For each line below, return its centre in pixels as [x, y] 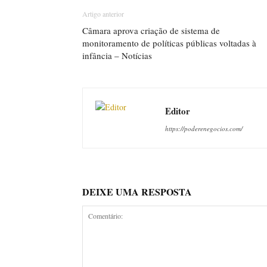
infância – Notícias [117, 55]
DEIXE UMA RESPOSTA [137, 192]
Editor [178, 111]
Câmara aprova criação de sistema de [151, 30]
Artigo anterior [103, 14]
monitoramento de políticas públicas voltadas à [169, 43]
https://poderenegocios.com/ [204, 128]
